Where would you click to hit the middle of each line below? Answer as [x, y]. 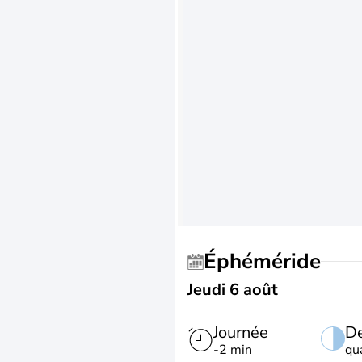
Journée [241, 333]
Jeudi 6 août [233, 290]
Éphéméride [269, 261]
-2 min [233, 350]
